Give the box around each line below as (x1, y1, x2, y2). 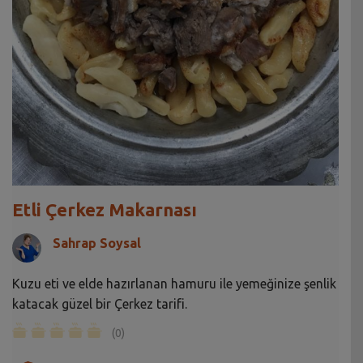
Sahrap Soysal (53, 236, 141, 251)
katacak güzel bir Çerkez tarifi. (12, 297, 187, 312)
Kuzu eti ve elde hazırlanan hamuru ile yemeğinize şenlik (12, 276, 336, 292)
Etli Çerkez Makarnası (12, 199, 197, 220)
